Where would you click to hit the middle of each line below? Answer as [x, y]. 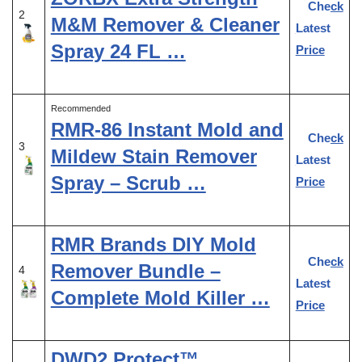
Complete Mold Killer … [160, 297]
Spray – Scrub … [128, 183]
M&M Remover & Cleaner [165, 24]
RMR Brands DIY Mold [153, 244]
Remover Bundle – [135, 271]
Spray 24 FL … [118, 51]
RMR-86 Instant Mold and [167, 129]
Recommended [80, 108]
